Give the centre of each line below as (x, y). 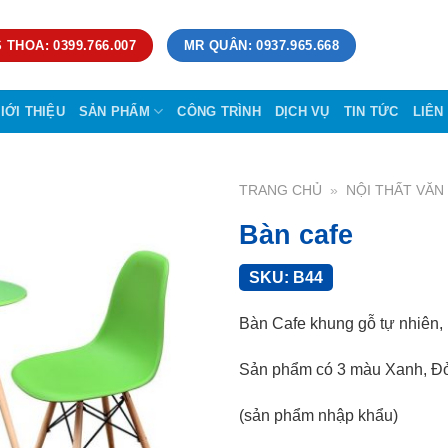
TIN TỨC (371, 111)
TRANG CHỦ (280, 190)
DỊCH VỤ (302, 111)
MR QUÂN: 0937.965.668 (261, 45)
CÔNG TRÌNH (219, 111)
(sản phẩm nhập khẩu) (318, 415)
